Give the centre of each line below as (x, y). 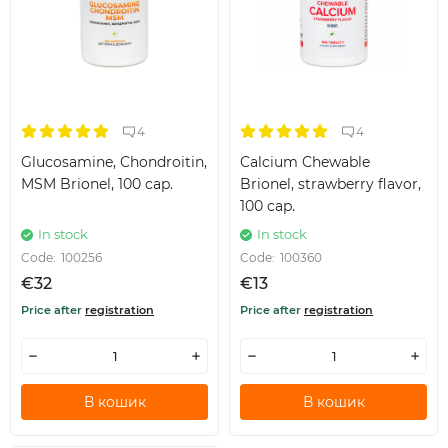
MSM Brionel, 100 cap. (97, 184)
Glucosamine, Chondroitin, (114, 162)
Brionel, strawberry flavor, (330, 184)
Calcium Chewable (305, 162)
